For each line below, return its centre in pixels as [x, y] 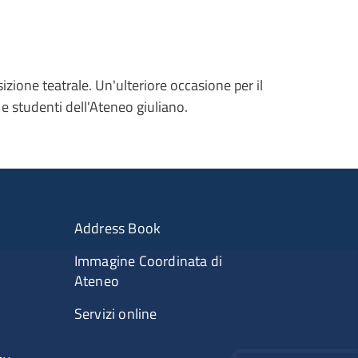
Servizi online [115, 313]
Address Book [117, 228]
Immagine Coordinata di [148, 261]
